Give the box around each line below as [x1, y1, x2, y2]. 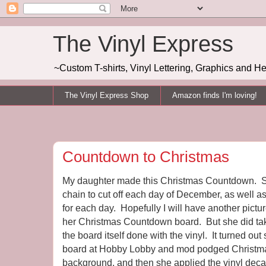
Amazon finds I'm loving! [172, 90, 258, 100]
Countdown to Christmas [62, 147, 229, 166]
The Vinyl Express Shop [65, 90, 149, 100]
